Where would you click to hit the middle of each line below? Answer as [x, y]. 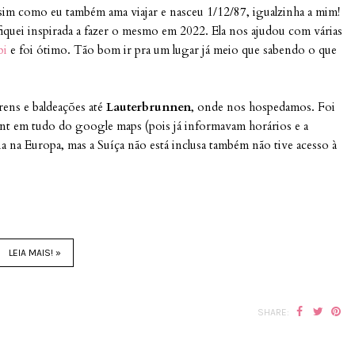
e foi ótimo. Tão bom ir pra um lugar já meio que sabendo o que [172, 50]
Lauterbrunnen [149, 107]
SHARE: [273, 312]
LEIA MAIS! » [35, 253]
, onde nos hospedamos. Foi [263, 107]
